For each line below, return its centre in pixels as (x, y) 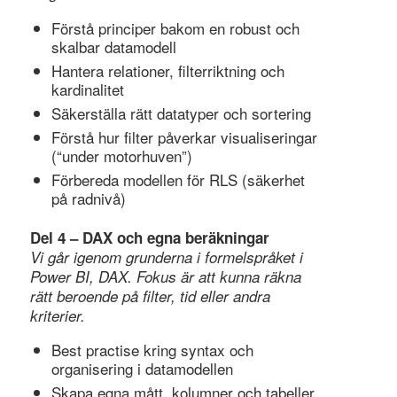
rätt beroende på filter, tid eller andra (150, 296)
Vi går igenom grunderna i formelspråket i (166, 257)
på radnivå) (88, 198)
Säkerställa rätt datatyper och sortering (181, 113)
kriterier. (57, 315)
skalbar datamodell (113, 46)
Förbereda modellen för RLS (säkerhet (178, 179)
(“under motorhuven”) (121, 155)
